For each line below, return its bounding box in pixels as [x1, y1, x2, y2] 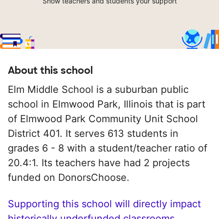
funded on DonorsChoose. [8, 172, 130, 184]
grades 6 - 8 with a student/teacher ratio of [8, 142, 207, 154]
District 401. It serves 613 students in [8, 128, 178, 140]
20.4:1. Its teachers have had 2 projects [8, 157, 190, 169]
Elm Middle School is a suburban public [8, 84, 189, 96]
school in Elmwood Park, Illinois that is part [8, 98, 205, 110]
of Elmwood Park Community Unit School [8, 113, 198, 125]
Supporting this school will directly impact [8, 198, 201, 210]
